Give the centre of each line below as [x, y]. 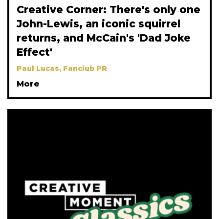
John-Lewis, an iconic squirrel [99, 24]
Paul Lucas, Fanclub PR [62, 69]
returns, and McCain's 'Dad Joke [104, 38]
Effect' [34, 52]
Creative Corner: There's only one [109, 10]
